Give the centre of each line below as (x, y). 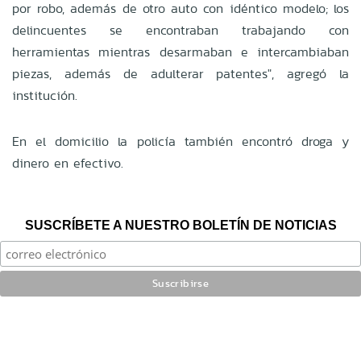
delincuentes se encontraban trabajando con (180, 30)
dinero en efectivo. (68, 163)
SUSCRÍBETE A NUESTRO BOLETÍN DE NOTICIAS (180, 225)
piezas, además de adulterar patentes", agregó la (180, 73)
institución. (45, 95)
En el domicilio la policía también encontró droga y (180, 141)
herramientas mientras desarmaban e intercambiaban (180, 52)
